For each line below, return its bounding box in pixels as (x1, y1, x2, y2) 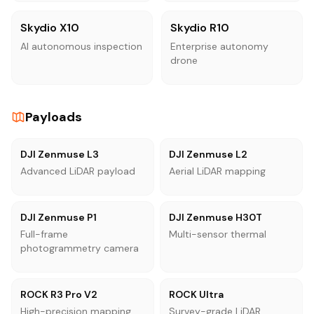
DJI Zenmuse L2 (169, 147, 247, 161)
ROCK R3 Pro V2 (20, 287, 97, 301)
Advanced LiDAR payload (20, 164, 135, 177)
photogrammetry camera (20, 241, 139, 254)
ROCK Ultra (169, 287, 224, 301)
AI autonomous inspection (20, 39, 142, 53)
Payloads (25, 108, 82, 125)
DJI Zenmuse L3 (20, 147, 99, 161)
